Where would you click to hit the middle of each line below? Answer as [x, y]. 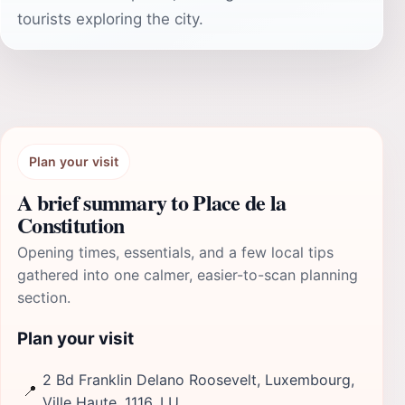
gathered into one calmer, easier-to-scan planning [188, 275]
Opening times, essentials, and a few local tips [175, 252]
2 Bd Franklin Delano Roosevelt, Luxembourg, [198, 379]
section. [44, 297]
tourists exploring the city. [110, 19]
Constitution [71, 225]
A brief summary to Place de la [152, 202]
